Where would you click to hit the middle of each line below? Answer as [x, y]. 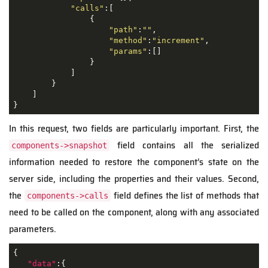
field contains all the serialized [184, 145]
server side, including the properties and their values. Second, [134, 179]
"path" [123, 29]
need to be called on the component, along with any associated [134, 212]
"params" [128, 51]
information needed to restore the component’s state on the [134, 162]
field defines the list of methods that [185, 196]
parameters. [33, 229]
